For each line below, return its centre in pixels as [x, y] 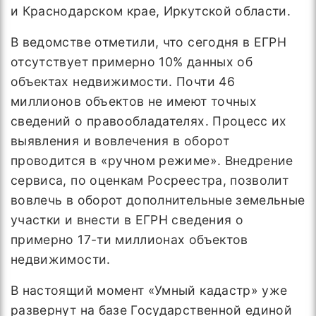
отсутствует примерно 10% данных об [132, 62]
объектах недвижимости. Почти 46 [123, 81]
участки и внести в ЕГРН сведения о [127, 220]
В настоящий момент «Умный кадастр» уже [149, 290]
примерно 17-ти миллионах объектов [129, 239]
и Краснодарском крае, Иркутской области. [151, 11]
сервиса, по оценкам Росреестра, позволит [150, 180]
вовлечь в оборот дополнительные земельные [158, 200]
